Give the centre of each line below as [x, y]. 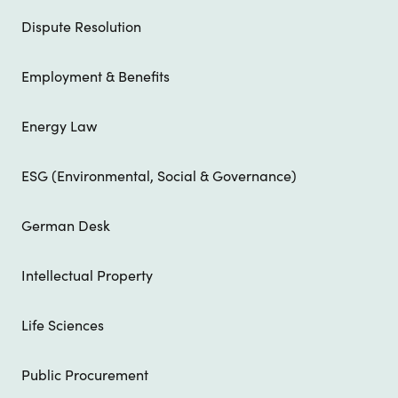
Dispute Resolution [81, 27]
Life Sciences [63, 326]
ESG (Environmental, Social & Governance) [159, 176]
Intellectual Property [87, 276]
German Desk [66, 226]
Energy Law [59, 127]
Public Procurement [85, 375]
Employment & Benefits [96, 77]
